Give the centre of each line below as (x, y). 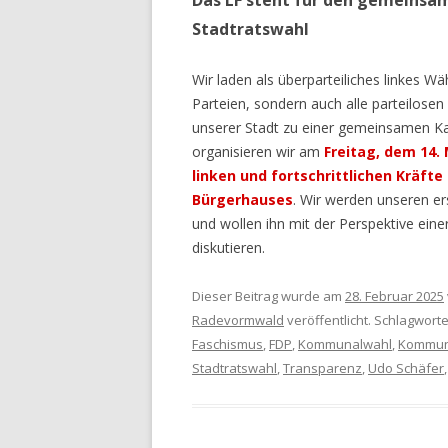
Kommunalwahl (345, 344)
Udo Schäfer (406, 368)
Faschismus (227, 344)
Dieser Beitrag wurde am (268, 296)
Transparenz (322, 368)
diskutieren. (228, 248)
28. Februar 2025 (394, 296)
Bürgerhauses (242, 200)
